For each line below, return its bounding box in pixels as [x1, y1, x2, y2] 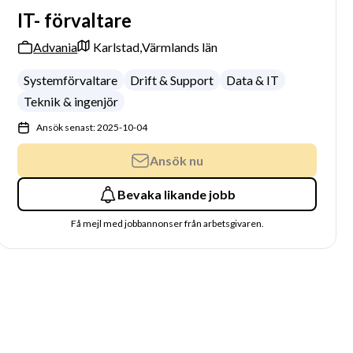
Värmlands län [142, 39, 218, 54]
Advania [33, 39, 78, 54]
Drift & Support [130, 72, 214, 87]
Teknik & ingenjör [24, 94, 119, 109]
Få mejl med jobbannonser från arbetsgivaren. [70, 217, 264, 229]
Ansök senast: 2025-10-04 [36, 121, 148, 133]
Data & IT [226, 72, 280, 87]
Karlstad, [93, 39, 143, 54]
